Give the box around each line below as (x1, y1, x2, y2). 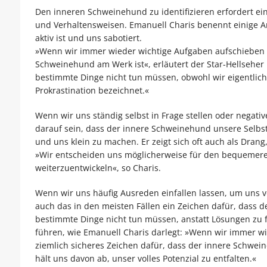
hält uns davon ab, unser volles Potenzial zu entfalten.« (35, 253, 256, 265)
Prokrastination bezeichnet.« (35, 85, 149, 97)
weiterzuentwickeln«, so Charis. (35, 162, 161, 174)
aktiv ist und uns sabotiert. (35, 32, 142, 44)
